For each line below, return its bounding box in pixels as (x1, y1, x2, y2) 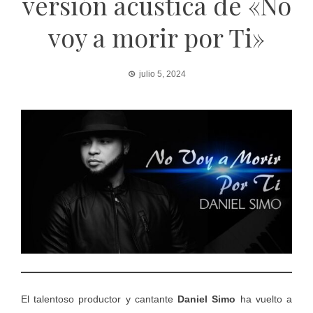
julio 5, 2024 (138, 69, 186, 80)
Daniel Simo (177, 293, 236, 305)
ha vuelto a (235, 293, 293, 305)
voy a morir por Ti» (48, 20, 265, 54)
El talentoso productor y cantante (21, 293, 178, 305)
